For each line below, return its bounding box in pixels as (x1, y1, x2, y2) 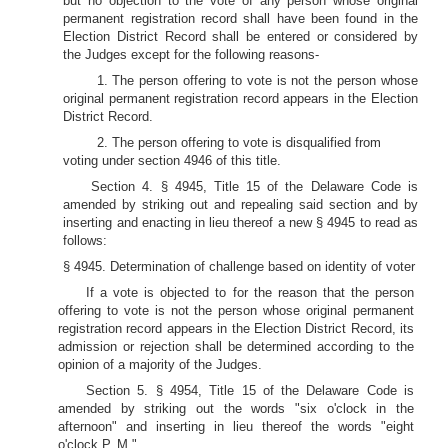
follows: (63, 233, 108, 248)
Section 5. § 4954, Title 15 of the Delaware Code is (86, 383, 414, 398)
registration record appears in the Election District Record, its (58, 321, 414, 336)
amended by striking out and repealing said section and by (63, 197, 418, 212)
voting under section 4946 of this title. (63, 153, 282, 168)
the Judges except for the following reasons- (63, 47, 320, 62)
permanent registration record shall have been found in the (63, 11, 418, 26)
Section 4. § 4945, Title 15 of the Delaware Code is (91, 179, 418, 194)
